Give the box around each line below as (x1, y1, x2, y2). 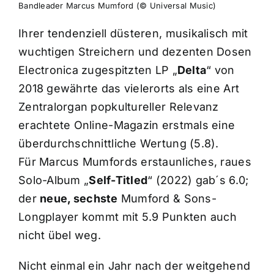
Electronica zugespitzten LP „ (18, 63, 177, 76)
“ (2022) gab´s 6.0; (147, 173, 249, 187)
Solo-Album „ (18, 173, 89, 187)
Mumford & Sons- (117, 191, 217, 205)
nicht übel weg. (18, 228, 102, 242)
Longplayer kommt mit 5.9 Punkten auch (18, 210, 237, 223)
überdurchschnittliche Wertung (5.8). (18, 136, 219, 150)
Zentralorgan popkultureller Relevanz (18, 100, 219, 113)
